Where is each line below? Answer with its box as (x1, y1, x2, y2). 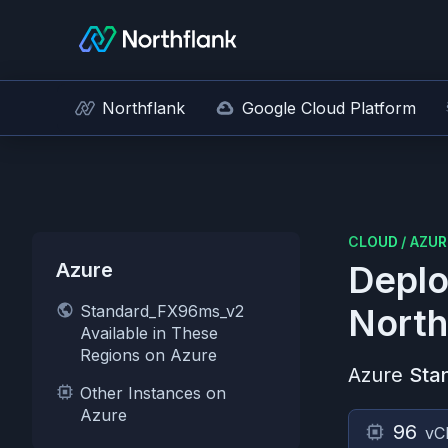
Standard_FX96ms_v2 (80, 301, 244, 321)
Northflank (102, 98, 185, 118)
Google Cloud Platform (242, 98, 416, 118)
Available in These (80, 323, 218, 343)
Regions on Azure (80, 345, 217, 365)
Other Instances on (80, 383, 226, 403)
